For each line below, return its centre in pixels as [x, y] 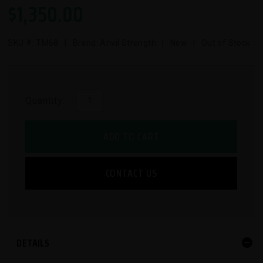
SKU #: [22, 43]
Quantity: [45, 101]
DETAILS [33, 243]
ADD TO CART [131, 137]
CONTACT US [131, 173]
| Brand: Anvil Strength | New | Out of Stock [154, 43]
